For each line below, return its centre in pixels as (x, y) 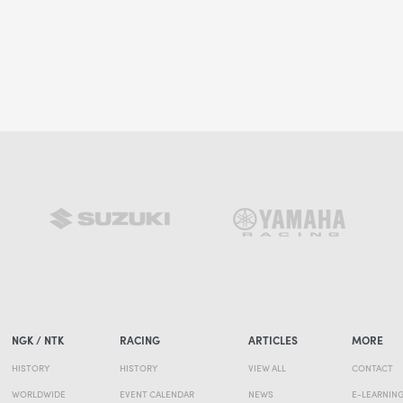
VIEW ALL (267, 367)
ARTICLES (273, 340)
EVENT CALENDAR (157, 394)
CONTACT (372, 367)
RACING (139, 340)
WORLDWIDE (38, 394)
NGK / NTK (37, 340)
